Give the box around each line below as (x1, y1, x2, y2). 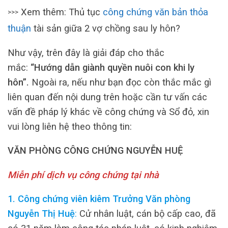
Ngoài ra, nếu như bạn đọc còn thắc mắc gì (32, 76, 211, 88)
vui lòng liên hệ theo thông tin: (8, 121, 132, 132)
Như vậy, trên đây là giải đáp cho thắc (8, 47, 164, 58)
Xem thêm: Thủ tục (18, 6, 103, 17)
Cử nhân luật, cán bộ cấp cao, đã (79, 208, 216, 219)
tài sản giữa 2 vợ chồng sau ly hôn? (31, 23, 180, 34)
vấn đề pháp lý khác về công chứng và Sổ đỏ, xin (8, 106, 209, 117)
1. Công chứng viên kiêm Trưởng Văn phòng (8, 193, 190, 205)
